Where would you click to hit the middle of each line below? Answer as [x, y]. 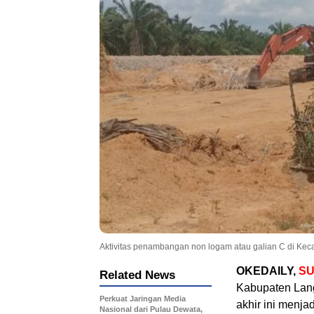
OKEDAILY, [267, 271]
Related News [137, 275]
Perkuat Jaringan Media [143, 298]
